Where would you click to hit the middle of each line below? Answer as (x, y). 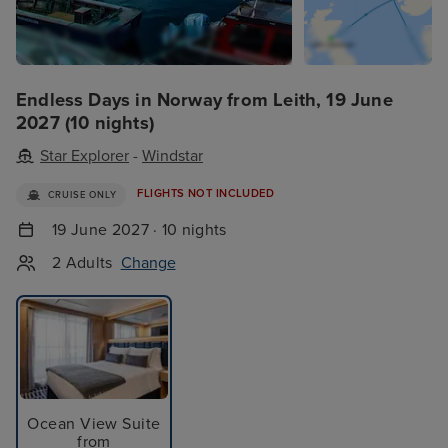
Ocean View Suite (94, 424)
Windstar (172, 156)
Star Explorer (84, 156)
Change (148, 262)
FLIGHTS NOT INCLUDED (206, 194)
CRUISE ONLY (82, 195)
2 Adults (82, 262)
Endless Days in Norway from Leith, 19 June (204, 100)
